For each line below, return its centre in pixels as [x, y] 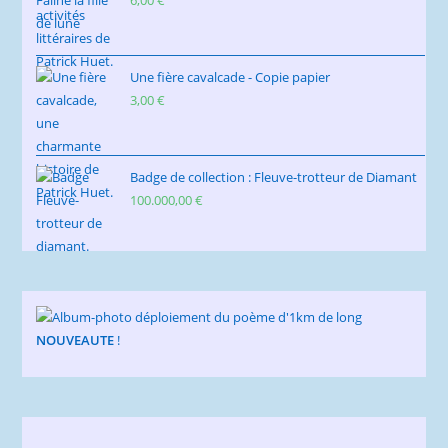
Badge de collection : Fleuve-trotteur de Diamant [274, 176]
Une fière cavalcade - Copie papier [230, 76]
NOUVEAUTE [77, 339]
